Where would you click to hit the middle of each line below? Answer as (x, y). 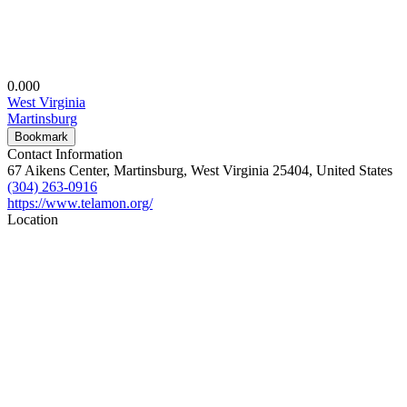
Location (33, 219)
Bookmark (41, 137)
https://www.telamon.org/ (80, 203)
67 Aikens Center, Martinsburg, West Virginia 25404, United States (200, 170)
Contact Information (65, 154)
